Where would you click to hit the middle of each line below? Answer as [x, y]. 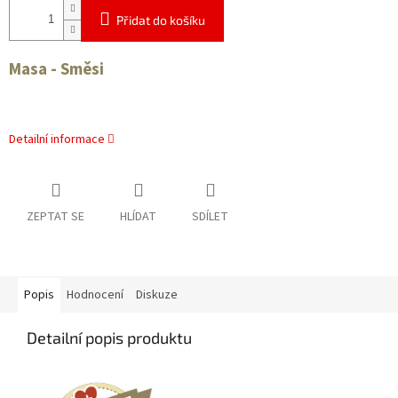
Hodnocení [95, 295]
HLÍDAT [138, 217]
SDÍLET [210, 217]
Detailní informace [57, 140]
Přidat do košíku [161, 20]
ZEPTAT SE [56, 217]
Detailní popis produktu [109, 338]
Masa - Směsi [56, 70]
